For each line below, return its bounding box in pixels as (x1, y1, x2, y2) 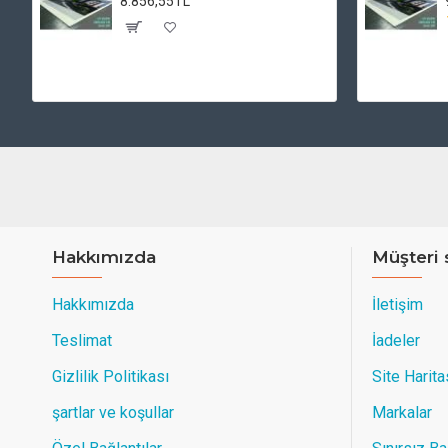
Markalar (372, 403, 432, 422)
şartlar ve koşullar (52, 403, 174, 422)
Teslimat (52, 331, 112, 350)
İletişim (372, 295, 423, 314)
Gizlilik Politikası (52, 367, 169, 386)
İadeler (372, 331, 420, 350)
